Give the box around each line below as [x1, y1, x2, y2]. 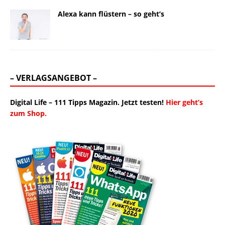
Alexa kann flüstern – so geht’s [58, 9, 164, 19]
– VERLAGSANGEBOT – [10, 72, 97, 83]
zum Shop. [10, 108, 47, 118]
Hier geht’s [166, 97, 203, 107]
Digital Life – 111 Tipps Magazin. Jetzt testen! [10, 97, 164, 107]
